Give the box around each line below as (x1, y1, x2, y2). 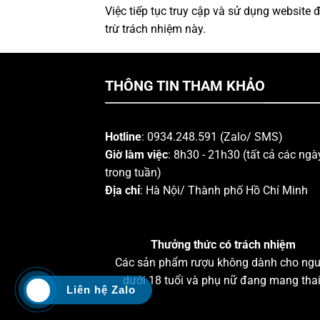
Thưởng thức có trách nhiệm (150, 237, 296, 251)
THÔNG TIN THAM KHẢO (105, 76, 265, 94)
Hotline (105, 130, 141, 144)
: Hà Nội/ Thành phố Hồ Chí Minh (140, 184, 308, 198)
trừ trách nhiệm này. (105, 21, 206, 36)
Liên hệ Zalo (66, 284, 136, 296)
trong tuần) (105, 166, 161, 180)
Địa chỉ (105, 184, 140, 198)
